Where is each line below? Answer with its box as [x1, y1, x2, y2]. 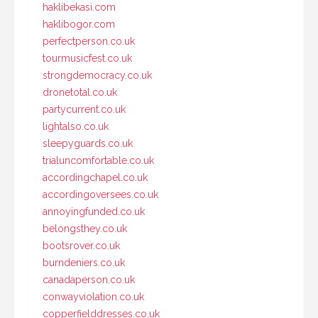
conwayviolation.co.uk [43, 290, 144, 302]
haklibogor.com [43, 18, 115, 30]
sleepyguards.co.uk [43, 137, 133, 149]
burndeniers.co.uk [43, 256, 125, 268]
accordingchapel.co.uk [43, 171, 148, 183]
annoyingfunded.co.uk [43, 205, 145, 217]
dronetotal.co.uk [43, 86, 117, 98]
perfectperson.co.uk [43, 35, 135, 47]
